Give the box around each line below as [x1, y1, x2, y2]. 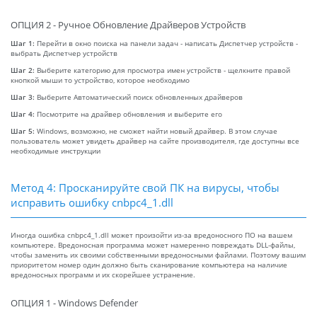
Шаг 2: [11, 64, 37, 75]
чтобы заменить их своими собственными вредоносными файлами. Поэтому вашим [11, 249, 306, 260]
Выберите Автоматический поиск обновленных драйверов [37, 91, 243, 102]
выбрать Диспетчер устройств [11, 47, 117, 58]
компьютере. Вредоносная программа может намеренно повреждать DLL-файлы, [11, 239, 295, 250]
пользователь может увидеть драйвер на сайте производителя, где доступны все [11, 135, 299, 146]
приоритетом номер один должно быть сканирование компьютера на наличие [11, 259, 287, 270]
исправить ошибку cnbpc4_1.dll [11, 195, 173, 209]
